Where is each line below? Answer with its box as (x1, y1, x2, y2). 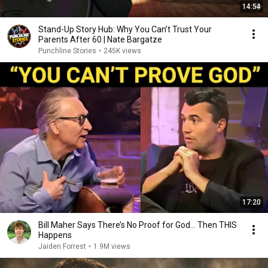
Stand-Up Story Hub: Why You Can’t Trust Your (38, 25, 212, 35)
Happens (38, 230, 72, 240)
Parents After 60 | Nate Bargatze (38, 35, 162, 45)
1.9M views (93, 242, 130, 251)
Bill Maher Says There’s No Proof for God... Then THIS (38, 220, 237, 230)
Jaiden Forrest (38, 242, 86, 251)
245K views (103, 47, 141, 56)
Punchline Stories (38, 47, 96, 56)
